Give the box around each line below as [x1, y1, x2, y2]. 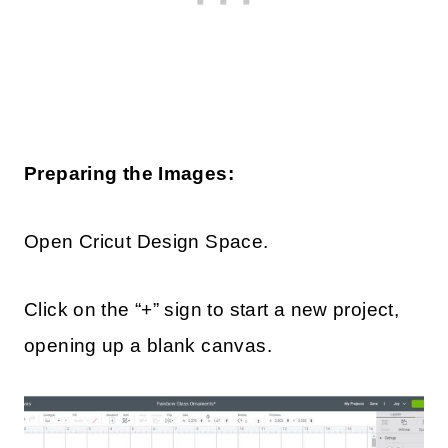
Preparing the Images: [24, 162, 234, 184]
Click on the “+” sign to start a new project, [24, 298, 400, 320]
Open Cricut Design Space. [24, 230, 269, 252]
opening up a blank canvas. [24, 334, 272, 356]
